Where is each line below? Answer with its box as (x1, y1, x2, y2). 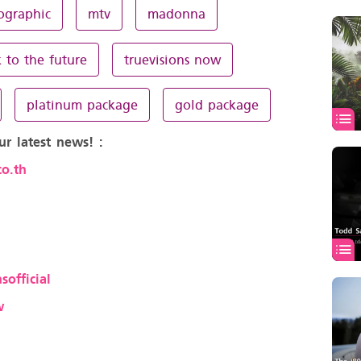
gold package (174, 94, 259, 115)
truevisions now (123, 49, 221, 70)
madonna (147, 3, 205, 24)
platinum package (26, 94, 138, 115)
